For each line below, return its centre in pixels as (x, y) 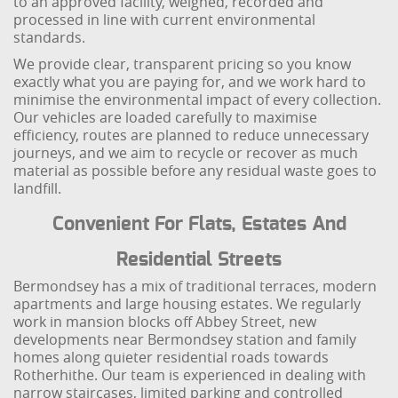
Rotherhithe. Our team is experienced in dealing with (190, 375)
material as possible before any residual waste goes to (195, 171)
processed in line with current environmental (165, 20)
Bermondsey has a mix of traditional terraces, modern (195, 286)
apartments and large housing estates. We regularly (187, 304)
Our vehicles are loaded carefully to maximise (166, 117)
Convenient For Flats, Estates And (199, 224)
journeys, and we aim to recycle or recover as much (186, 153)
